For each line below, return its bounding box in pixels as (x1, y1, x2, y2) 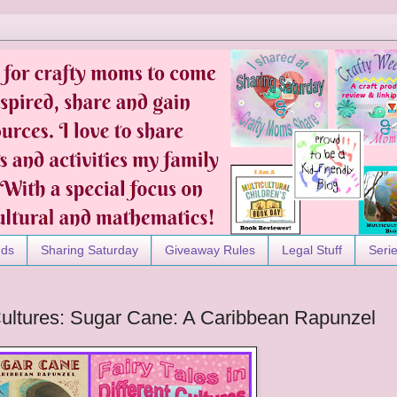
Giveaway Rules (165, 243, 255, 258)
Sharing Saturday (41, 243, 138, 258)
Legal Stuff (282, 243, 342, 258)
